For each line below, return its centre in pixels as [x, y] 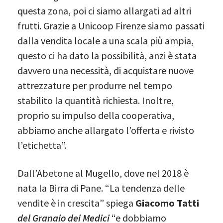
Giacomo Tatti [167, 203]
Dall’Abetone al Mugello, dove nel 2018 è [103, 173]
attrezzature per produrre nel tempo [95, 85]
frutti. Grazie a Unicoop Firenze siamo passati [111, 25]
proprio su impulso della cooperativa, [96, 115]
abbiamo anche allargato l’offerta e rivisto [106, 130]
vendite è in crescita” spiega [76, 203]
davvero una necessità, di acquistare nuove [106, 70]
